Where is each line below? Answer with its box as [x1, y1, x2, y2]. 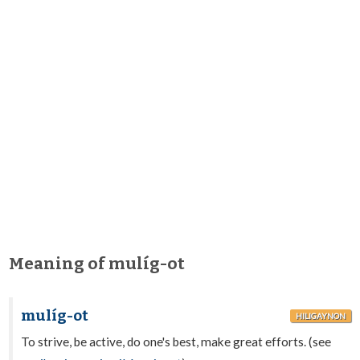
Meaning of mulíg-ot [9, 254, 186, 274]
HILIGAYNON [295, 311, 346, 321]
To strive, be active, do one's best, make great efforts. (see [21, 334, 332, 349]
